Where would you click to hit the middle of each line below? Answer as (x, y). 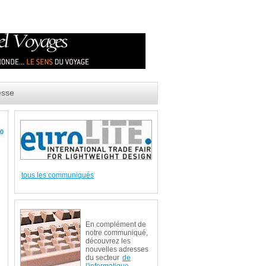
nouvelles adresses (117, 249)
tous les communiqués (58, 175)
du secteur (103, 258)
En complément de (116, 224)
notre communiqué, (117, 233)
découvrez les (108, 241)
